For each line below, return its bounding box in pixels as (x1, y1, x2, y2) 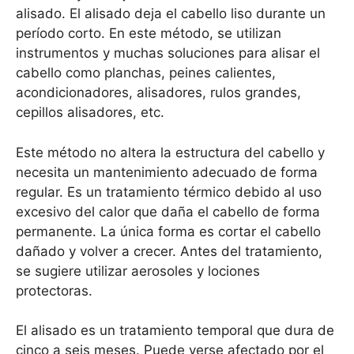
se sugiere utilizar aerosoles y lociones (16, 262, 260, 279)
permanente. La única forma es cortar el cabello (16, 223, 321, 239)
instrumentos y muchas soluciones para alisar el (16, 45, 320, 62)
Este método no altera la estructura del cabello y (16, 144, 325, 160)
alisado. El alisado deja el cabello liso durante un (16, 6, 326, 22)
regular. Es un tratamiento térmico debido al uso (16, 183, 322, 200)
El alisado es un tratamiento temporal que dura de (16, 322, 334, 339)
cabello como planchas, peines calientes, (16, 65, 276, 81)
